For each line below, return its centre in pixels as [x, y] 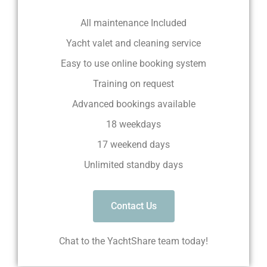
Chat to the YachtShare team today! [133, 241]
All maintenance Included [133, 23]
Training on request [133, 83]
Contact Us [133, 206]
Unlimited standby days [133, 164]
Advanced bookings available [133, 104]
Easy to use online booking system [133, 63]
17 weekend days [133, 144]
